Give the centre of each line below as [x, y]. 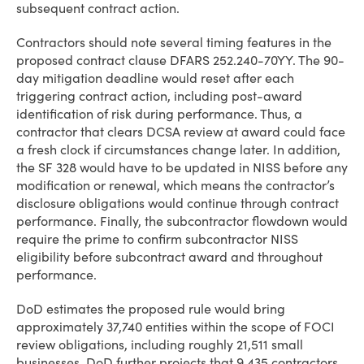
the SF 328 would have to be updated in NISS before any [182, 167]
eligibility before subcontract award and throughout [169, 257]
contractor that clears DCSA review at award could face [181, 132]
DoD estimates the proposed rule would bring [151, 309]
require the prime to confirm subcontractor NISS [157, 239]
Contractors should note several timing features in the [174, 42]
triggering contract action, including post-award [159, 96]
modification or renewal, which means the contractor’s [175, 185]
